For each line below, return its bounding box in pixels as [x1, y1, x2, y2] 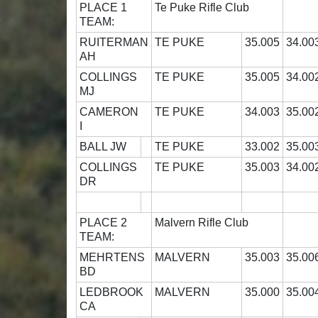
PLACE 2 [79, 216, 142, 229]
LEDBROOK [79, 286, 144, 299]
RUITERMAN [79, 36, 149, 49]
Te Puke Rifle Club [155, 1, 250, 14]
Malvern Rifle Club [155, 216, 249, 229]
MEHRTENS [79, 251, 146, 264]
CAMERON [79, 106, 139, 119]
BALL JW [79, 141, 130, 153]
